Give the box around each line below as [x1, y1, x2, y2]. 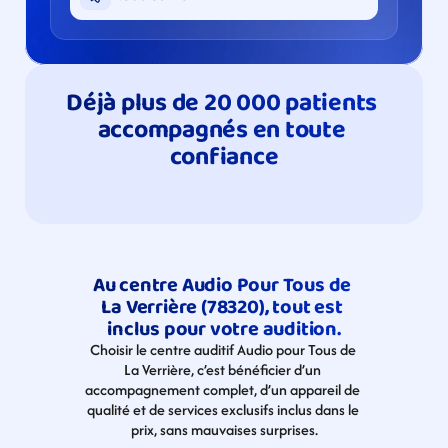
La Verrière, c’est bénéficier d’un [124, 359, 321, 380]
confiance [169, 137, 279, 177]
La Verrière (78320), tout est [101, 291, 343, 323]
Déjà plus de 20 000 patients [66, 83, 378, 123]
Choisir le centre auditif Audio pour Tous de [89, 339, 356, 360]
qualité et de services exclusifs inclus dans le [86, 399, 359, 420]
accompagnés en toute [97, 110, 346, 150]
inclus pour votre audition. [107, 313, 341, 345]
